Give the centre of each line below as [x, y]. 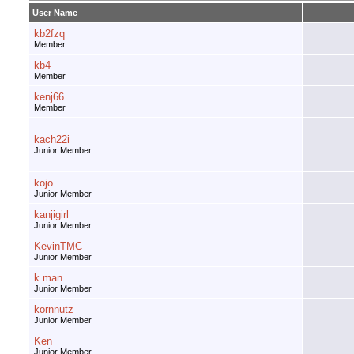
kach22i [52, 140]
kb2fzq [49, 34]
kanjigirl [51, 215]
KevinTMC [58, 247]
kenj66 [49, 97]
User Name [55, 13]
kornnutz [54, 310]
